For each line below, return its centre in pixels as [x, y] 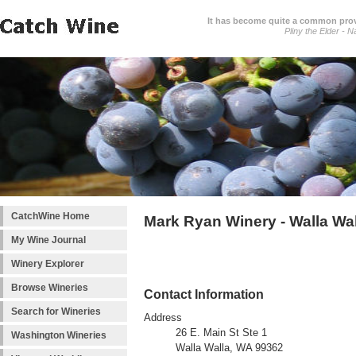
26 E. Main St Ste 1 [221, 333]
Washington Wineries [59, 335]
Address [163, 318]
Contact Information [204, 294]
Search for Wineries [56, 311]
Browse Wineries [50, 288]
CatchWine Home [50, 216]
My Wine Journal [48, 240]
